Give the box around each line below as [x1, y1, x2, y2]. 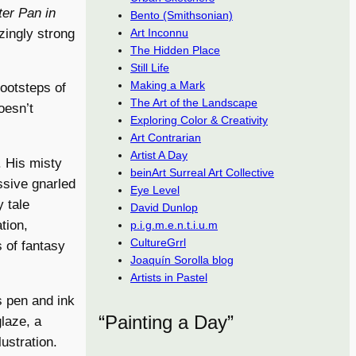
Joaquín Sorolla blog [130, 253, 234, 266]
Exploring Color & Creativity [130, 114, 268, 126]
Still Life [130, 61, 169, 74]
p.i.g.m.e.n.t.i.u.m [130, 219, 218, 231]
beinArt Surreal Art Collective [130, 166, 274, 179]
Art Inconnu [130, 26, 188, 39]
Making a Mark [130, 79, 205, 91]
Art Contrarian [130, 131, 201, 144]
